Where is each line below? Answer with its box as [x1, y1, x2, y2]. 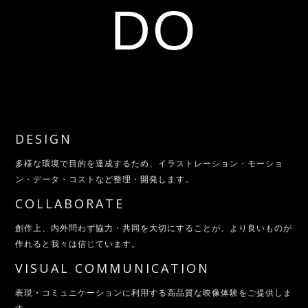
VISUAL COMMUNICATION [15, 260, 210, 277]
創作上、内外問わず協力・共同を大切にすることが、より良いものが [15, 222, 293, 234]
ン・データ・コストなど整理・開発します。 [15, 173, 195, 186]
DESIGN [15, 131, 73, 148]
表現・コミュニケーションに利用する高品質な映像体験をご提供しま [15, 287, 293, 299]
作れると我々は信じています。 [15, 238, 141, 250]
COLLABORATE [15, 195, 125, 212]
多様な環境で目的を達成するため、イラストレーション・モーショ [15, 157, 284, 170]
